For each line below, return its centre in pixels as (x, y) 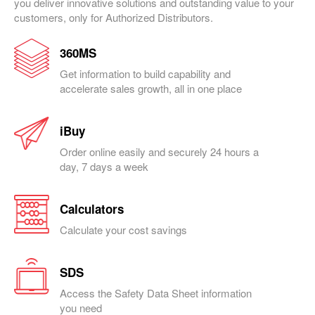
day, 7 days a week (104, 166)
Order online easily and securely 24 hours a (159, 151)
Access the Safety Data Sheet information (156, 292)
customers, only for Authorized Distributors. (114, 17)
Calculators (92, 208)
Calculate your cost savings (125, 229)
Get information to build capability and (145, 73)
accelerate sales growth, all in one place (151, 88)
